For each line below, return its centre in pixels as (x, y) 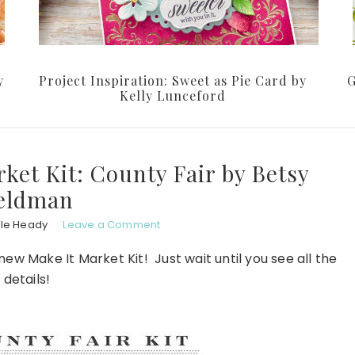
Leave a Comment (112, 225)
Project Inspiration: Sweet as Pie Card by (173, 81)
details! (27, 280)
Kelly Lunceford (173, 96)
